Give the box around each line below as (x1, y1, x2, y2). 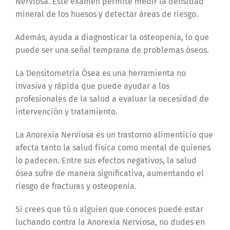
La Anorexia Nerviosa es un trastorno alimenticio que (15, 129, 213, 140)
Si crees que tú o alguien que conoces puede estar (15, 204, 203, 214)
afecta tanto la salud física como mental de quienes (15, 142, 210, 152)
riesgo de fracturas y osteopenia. (15, 181, 137, 191)
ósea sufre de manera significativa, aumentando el (15, 168, 204, 178)
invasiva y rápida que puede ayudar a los (15, 81, 169, 91)
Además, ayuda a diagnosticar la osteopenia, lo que (15, 32, 209, 42)
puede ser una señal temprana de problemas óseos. (15, 45, 209, 55)
